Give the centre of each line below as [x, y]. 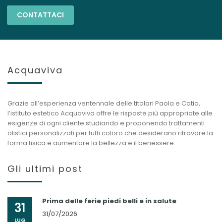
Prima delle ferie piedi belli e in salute [109, 201]
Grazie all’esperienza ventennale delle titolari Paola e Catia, [104, 103]
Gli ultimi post [45, 169]
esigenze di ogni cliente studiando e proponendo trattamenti [106, 123]
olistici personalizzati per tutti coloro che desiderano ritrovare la [110, 133]
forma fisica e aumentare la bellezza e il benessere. [91, 143]
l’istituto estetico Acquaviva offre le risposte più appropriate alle [110, 113]
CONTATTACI [40, 15]
